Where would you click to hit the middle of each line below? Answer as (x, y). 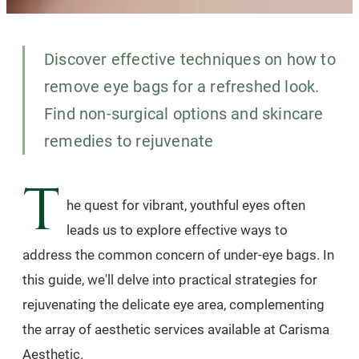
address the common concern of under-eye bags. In (178, 254)
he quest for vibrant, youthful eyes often (186, 205)
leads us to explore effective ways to (177, 230)
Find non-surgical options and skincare (184, 113)
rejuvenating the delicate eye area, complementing (173, 304)
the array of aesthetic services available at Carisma (176, 329)
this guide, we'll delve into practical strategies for (170, 279)
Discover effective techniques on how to (190, 59)
